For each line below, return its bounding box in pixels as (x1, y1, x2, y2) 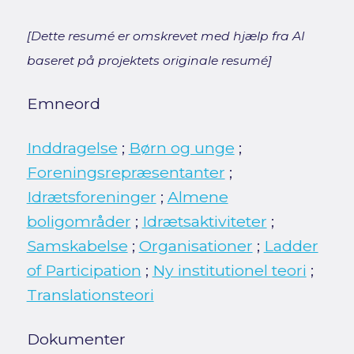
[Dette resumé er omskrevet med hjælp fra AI (26, 28, 305, 43)
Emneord (26, 93, 100, 113)
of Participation (26, 260, 141, 280)
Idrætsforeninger (26, 186, 156, 206)
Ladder (263, 235, 318, 255)
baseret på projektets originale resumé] (26, 52, 272, 68)
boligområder (26, 211, 131, 231)
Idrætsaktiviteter (141, 211, 267, 231)
